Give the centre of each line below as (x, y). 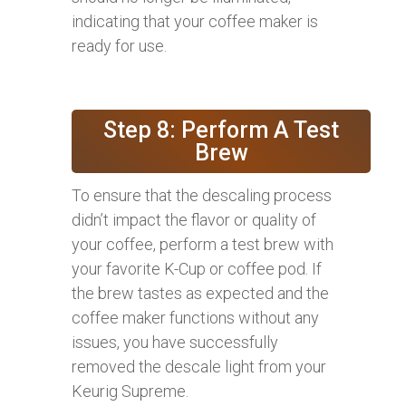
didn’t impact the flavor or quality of (194, 219)
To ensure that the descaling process (202, 195)
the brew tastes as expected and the (200, 293)
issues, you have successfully (175, 342)
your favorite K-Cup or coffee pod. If (197, 268)
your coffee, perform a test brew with (203, 244)
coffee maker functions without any (195, 317)
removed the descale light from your (199, 366)
